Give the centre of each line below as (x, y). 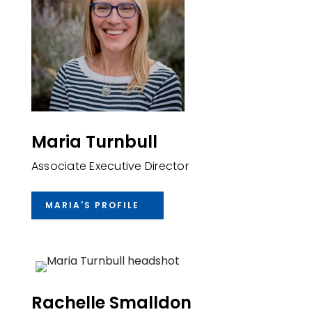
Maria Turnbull (94, 141)
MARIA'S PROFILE (92, 205)
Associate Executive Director (110, 166)
